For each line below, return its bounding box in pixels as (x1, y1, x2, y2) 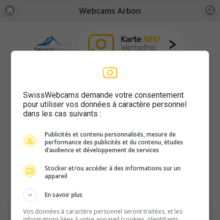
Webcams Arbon (79, 5, 141, 17)
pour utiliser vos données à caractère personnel (23, 99, 187, 109)
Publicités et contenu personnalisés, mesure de (45, 130, 176, 138)
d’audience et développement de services (45, 145, 160, 154)
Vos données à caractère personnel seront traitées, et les (23, 207, 183, 216)
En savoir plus (45, 190, 83, 199)
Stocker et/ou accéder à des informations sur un (45, 164, 181, 172)
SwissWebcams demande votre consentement (23, 90, 184, 100)
